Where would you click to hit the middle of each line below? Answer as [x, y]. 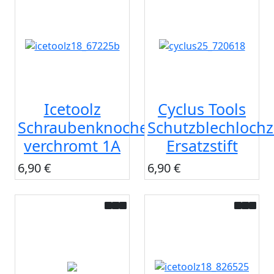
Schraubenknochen [88, 128]
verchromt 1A [72, 146]
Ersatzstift [202, 146]
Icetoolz [72, 109]
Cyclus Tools [202, 109]
